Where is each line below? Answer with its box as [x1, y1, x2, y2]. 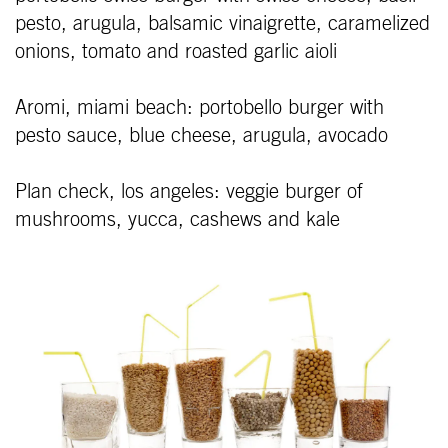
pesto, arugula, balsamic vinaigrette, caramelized [15, 13, 430, 34]
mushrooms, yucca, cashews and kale [15, 209, 340, 230]
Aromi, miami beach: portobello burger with [15, 97, 384, 118]
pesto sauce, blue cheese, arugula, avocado [15, 125, 388, 146]
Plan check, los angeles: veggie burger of [15, 181, 363, 202]
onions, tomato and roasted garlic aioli [15, 41, 337, 62]
